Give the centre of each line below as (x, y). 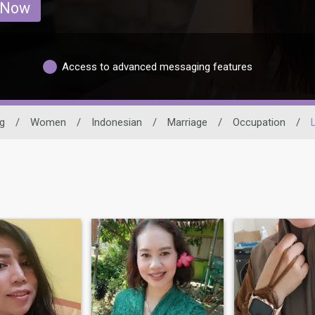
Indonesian (116, 122)
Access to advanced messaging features (157, 66)
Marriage (187, 122)
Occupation (259, 122)
